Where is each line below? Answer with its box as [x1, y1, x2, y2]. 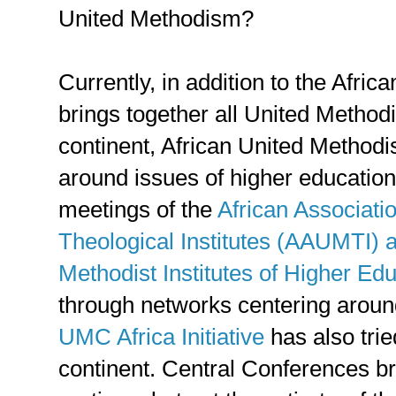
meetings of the [58, 196, 217, 222]
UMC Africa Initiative [58, 324, 264, 349]
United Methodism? [58, 5, 254, 31]
